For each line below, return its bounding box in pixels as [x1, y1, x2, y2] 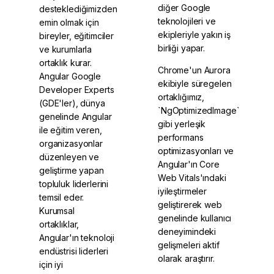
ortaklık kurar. [39, 57, 92, 68]
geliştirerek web [158, 199, 222, 210]
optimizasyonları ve [158, 145, 234, 156]
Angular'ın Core [158, 158, 220, 169]
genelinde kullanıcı [158, 212, 232, 223]
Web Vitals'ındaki [158, 172, 226, 183]
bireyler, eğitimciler [39, 30, 114, 41]
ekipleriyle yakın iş [158, 29, 231, 40]
